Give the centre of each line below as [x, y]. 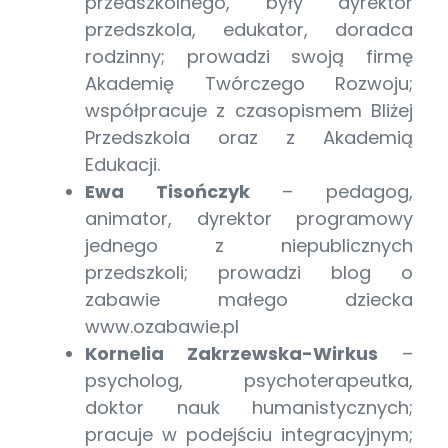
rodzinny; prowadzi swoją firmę [249, 56]
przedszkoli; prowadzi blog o [249, 272]
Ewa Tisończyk [167, 191]
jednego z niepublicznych [249, 245]
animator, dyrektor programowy [249, 218]
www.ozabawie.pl [162, 326]
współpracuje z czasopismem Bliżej [249, 110]
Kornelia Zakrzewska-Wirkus [231, 353]
